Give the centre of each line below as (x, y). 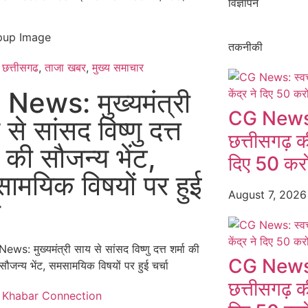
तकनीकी (245, 47)
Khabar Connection (52, 296)
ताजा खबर (65, 67)
